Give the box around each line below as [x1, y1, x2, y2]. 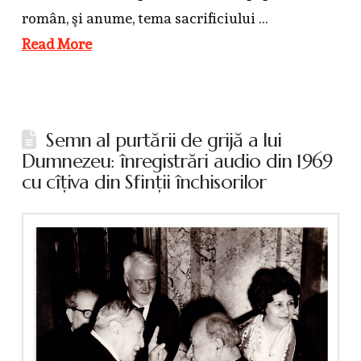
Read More [21, 35, 92, 53]
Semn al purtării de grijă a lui [46, 128, 282, 153]
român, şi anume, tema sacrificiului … [21, 10, 268, 27]
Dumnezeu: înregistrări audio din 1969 [21, 149, 333, 174]
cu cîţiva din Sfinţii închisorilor [21, 170, 267, 195]
